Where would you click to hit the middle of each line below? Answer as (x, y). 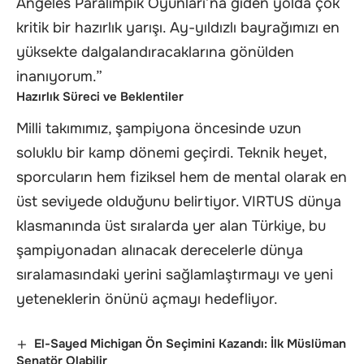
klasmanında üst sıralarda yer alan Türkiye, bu (171, 226)
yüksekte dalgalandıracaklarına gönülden (155, 52)
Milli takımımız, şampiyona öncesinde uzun (159, 129)
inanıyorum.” (59, 76)
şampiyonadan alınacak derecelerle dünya (160, 251)
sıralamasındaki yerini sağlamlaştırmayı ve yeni (175, 275)
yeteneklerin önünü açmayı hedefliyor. (147, 299)
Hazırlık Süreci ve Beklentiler (100, 96)
